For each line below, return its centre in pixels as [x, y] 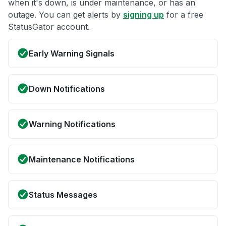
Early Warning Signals [72, 54]
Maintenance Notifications [82, 160]
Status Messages [63, 195]
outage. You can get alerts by [66, 15]
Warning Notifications [72, 124]
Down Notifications [67, 89]
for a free [184, 15]
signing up [144, 15]
